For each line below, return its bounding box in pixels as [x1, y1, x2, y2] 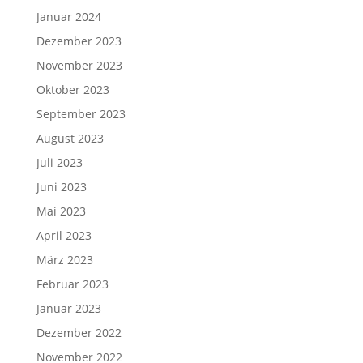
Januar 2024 [36, 9, 101, 24]
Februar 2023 [36, 276, 109, 292]
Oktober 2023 [36, 82, 109, 97]
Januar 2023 [36, 301, 101, 316]
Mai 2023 [36, 203, 86, 219]
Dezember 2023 [36, 33, 122, 49]
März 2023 [36, 252, 93, 267]
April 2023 [36, 228, 92, 243]
